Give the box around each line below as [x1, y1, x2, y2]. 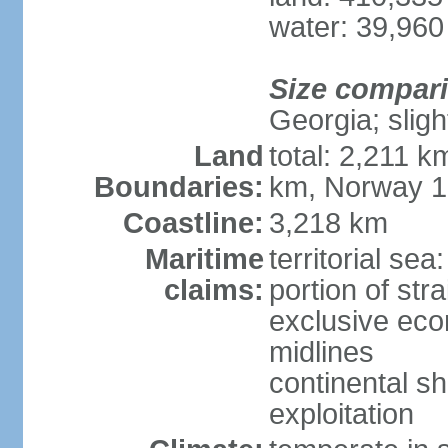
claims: [163, 274, 264, 306]
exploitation [268, 398, 414, 430]
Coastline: [122, 207, 264, 239]
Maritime [144, 243, 264, 275]
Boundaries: [93, 171, 264, 203]
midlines [268, 336, 374, 368]
